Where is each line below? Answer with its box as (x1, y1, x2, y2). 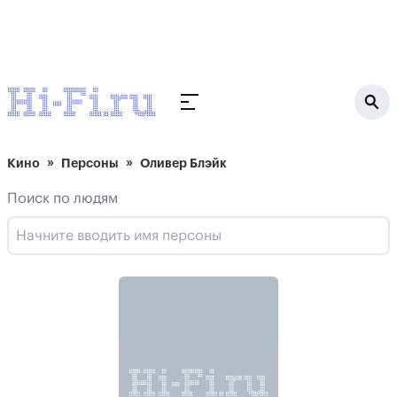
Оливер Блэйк (140, 157, 227, 169)
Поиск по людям (7, 191, 118, 206)
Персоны (61, 157, 119, 169)
